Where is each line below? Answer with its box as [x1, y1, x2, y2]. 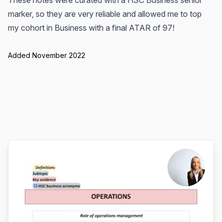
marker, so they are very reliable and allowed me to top [8, 9, 202, 19]
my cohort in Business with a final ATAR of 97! [8, 23, 174, 33]
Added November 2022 [8, 51, 85, 59]
